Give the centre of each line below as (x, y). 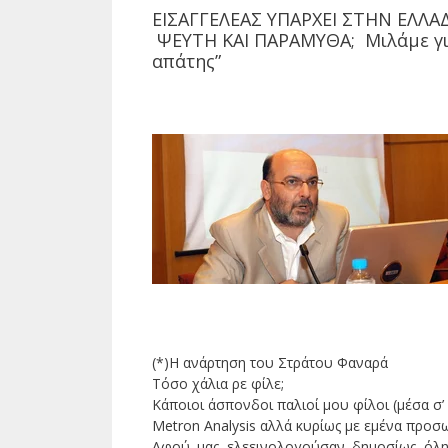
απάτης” (186, 61)
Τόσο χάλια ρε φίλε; (218, 384)
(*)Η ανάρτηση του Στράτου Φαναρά (270, 363)
